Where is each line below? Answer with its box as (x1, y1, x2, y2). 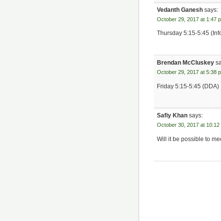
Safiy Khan (157, 112, 188, 119)
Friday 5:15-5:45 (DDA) (157, 82, 220, 90)
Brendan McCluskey (157, 59, 215, 66)
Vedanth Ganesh (157, 6, 203, 13)
